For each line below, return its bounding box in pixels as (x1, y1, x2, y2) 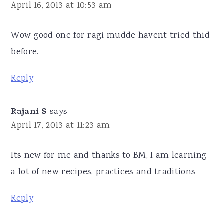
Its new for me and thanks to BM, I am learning (11, 149, 207, 162)
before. (11, 45, 39, 59)
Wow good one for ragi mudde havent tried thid (11, 29, 210, 42)
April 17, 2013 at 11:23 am (11, 119, 110, 132)
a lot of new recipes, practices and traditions (11, 165, 196, 179)
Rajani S (11, 105, 47, 120)
